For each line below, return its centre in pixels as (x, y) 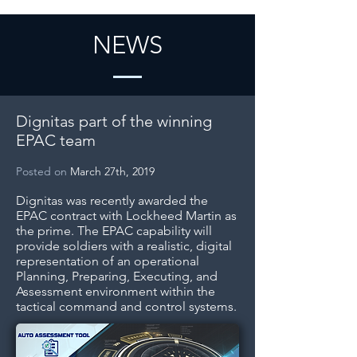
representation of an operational (108, 261)
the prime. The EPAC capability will (114, 231)
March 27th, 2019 (111, 171)
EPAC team (56, 140)
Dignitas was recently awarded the (112, 200)
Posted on (41, 171)
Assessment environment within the (116, 291)
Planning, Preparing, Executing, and (117, 276)
